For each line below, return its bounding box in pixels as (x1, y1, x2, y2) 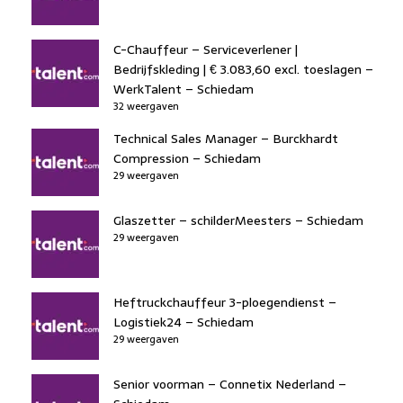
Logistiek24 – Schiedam (113, 311, 254, 332)
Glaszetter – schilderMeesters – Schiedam (113, 210, 363, 230)
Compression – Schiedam (113, 148, 261, 168)
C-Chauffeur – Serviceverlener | (113, 39, 298, 59)
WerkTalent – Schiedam (113, 78, 254, 99)
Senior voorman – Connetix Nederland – (113, 373, 346, 394)
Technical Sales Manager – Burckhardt (113, 128, 338, 148)
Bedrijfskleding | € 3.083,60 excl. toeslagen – (113, 58, 373, 79)
